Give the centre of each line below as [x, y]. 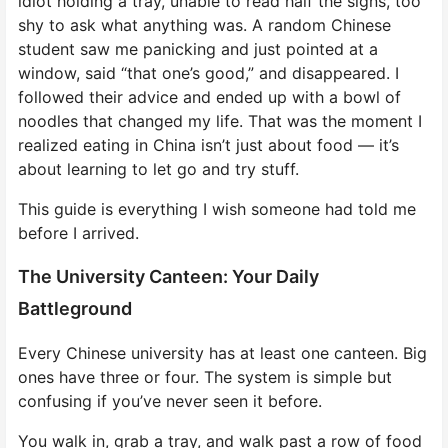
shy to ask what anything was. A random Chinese [204, 24]
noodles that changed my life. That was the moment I [220, 120]
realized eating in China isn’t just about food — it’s [208, 144]
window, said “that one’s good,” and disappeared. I [208, 72]
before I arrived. [78, 232]
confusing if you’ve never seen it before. [170, 400]
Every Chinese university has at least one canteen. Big [222, 352]
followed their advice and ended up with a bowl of [209, 96]
